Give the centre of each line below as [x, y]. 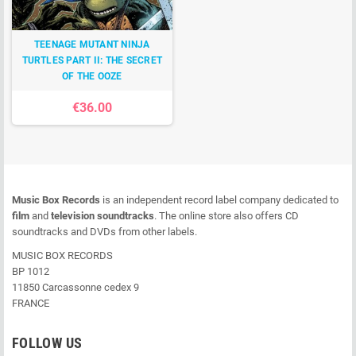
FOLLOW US [47, 343]
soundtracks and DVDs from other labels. [104, 232]
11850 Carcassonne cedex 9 [75, 288]
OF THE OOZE [92, 77]
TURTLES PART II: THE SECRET [92, 61]
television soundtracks [103, 216]
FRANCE [31, 304]
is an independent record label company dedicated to [219, 200]
